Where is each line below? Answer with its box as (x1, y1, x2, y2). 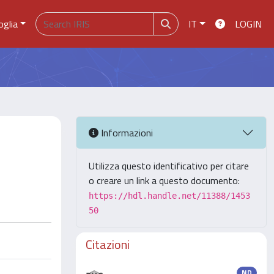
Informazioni (98, 125, 153, 140)
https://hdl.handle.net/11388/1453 (89, 191, 250, 201)
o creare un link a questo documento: (89, 173, 240, 188)
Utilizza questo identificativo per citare (89, 158, 249, 173)
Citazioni (86, 235, 130, 254)
